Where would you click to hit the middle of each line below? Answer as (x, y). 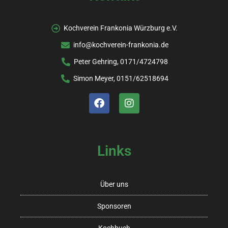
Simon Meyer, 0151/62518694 (121, 79)
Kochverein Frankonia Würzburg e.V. (121, 28)
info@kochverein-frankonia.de (121, 45)
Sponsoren (114, 206)
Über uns (114, 184)
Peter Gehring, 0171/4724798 (121, 62)
